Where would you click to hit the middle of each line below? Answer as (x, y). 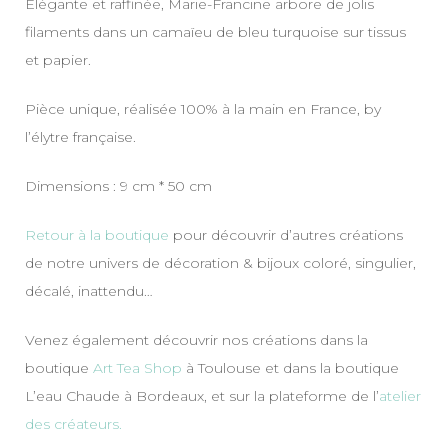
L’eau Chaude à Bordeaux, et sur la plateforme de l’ (202, 395)
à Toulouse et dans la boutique (290, 367)
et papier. (58, 59)
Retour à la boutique (97, 234)
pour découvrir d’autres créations (286, 234)
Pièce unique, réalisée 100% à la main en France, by (203, 108)
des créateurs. (73, 423)
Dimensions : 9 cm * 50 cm (118, 185)
